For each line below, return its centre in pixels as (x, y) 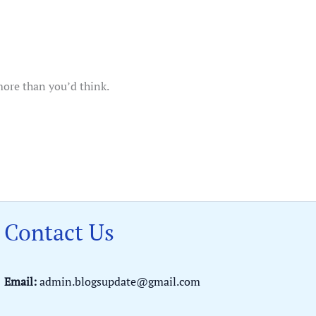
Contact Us (59, 232)
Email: (20, 282)
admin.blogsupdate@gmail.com (119, 282)
